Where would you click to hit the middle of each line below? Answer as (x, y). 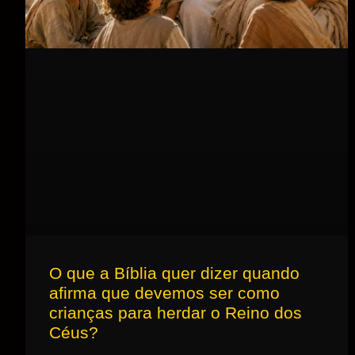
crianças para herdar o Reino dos (176, 312)
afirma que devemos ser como (164, 292)
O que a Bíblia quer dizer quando (174, 273)
